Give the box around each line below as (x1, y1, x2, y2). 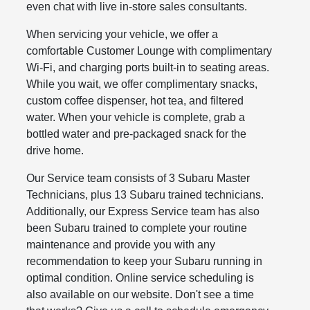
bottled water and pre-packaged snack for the (26, 128, 247, 140)
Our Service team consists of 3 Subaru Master (26, 172, 250, 185)
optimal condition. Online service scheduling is (26, 272, 255, 284)
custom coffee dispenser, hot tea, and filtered (26, 95, 244, 107)
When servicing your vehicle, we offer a (26, 28, 219, 41)
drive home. (26, 145, 84, 157)
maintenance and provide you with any (26, 239, 216, 251)
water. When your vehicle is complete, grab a (26, 111, 246, 124)
